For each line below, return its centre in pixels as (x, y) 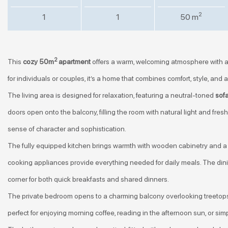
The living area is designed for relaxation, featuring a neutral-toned (111, 95)
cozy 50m (38, 62)
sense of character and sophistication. (67, 129)
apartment (75, 62)
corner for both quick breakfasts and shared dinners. (88, 179)
